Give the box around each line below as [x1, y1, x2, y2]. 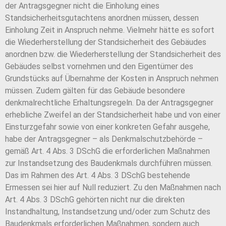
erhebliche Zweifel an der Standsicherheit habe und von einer [5, 110, 220, 120]
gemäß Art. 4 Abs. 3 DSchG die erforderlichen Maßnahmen [5, 146, 210, 156]
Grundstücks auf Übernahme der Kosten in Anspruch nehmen [5, 74, 218, 84]
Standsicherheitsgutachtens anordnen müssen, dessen [5, 13, 199, 23]
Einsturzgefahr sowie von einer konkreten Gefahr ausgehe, [5, 122, 210, 132]
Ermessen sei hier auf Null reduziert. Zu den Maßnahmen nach [5, 183, 221, 193]
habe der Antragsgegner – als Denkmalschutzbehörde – [5, 134, 203, 144]
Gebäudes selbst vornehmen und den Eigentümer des [5, 62, 193, 72]
